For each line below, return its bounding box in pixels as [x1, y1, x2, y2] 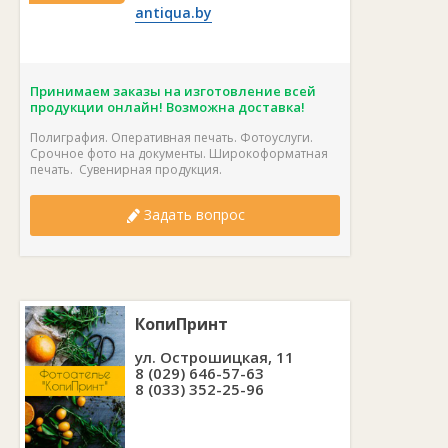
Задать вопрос [139, 204, 245, 224]
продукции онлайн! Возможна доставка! [30, 97, 305, 116]
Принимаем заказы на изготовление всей [30, 81, 316, 100]
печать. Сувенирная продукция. [30, 160, 222, 178]
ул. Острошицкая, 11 [135, 346, 294, 367]
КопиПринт [135, 312, 228, 335]
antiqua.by [135, 2, 212, 22]
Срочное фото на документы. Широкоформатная [30, 144, 328, 162]
